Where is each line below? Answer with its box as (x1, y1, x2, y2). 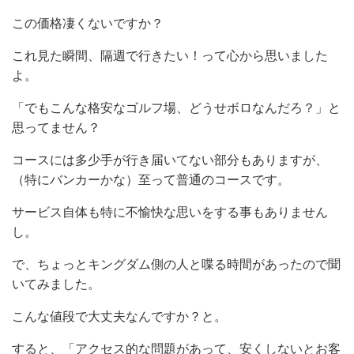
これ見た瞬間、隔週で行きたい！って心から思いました (12, 49, 328, 63)
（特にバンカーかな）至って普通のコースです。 (12, 173, 290, 187)
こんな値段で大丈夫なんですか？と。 (12, 310, 227, 324)
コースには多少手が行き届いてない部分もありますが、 (12, 153, 328, 168)
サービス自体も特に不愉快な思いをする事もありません (12, 205, 328, 220)
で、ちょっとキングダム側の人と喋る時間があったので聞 (12, 258, 341, 272)
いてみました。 (12, 277, 100, 292)
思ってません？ (12, 121, 100, 135)
